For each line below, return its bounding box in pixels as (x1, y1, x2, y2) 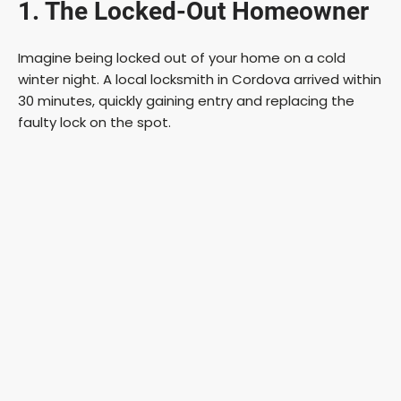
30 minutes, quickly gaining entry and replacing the (18, 90, 354, 110)
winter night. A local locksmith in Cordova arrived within (18, 69, 381, 89)
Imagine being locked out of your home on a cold (18, 47, 346, 67)
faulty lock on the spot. (18, 112, 171, 132)
